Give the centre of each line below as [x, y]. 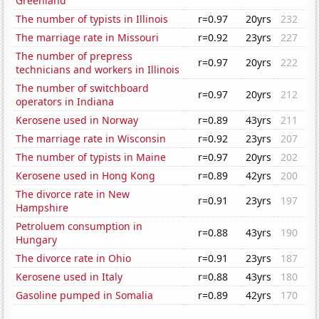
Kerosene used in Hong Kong [86, 176]
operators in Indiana [65, 102]
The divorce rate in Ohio [74, 258]
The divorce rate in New [73, 194]
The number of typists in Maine [91, 157]
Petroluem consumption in [79, 226]
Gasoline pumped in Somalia [85, 296]
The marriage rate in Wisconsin [91, 139]
